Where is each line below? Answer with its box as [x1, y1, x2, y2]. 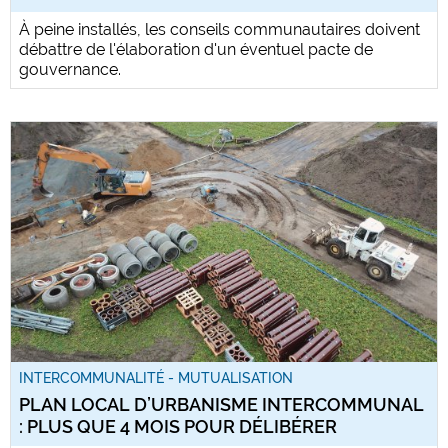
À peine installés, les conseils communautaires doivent [19, 19, 420, 39]
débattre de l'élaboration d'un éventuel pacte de [19, 39, 373, 59]
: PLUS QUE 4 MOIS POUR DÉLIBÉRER [19, 415, 337, 437]
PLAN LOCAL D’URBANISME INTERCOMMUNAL [19, 393, 424, 415]
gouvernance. [19, 59, 121, 79]
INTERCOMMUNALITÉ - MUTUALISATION [19, 369, 293, 386]
